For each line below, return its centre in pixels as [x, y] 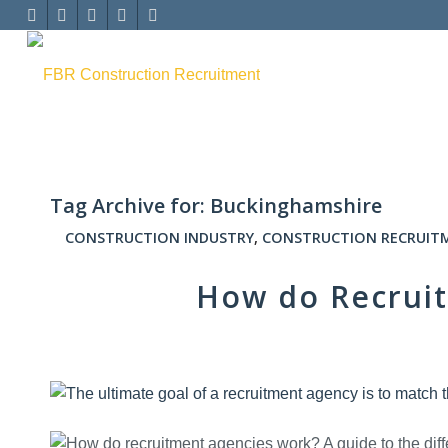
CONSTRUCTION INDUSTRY [159, 237]
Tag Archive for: [130, 205]
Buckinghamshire [296, 205]
